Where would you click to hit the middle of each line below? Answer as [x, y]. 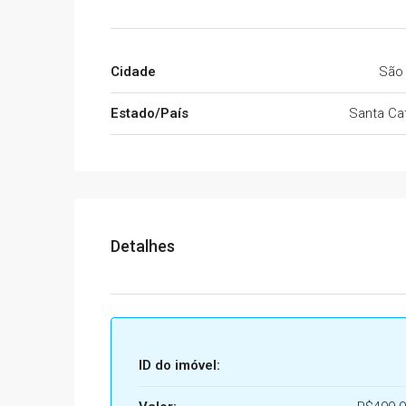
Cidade [133, 72]
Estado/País [150, 114]
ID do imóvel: [179, 366]
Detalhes [143, 246]
